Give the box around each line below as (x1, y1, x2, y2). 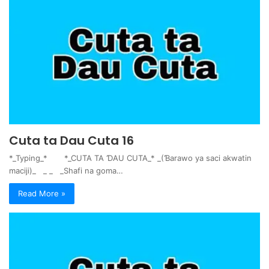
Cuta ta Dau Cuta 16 (9, 132, 134, 150)
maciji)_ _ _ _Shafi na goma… (9, 166, 123, 176)
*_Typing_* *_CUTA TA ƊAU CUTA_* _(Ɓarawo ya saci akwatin (9, 153, 252, 163)
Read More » (18, 189, 65, 199)
